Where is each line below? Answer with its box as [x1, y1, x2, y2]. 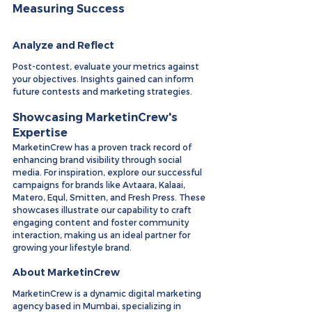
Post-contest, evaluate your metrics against [13, 61, 201, 72]
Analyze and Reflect [13, 39, 114, 52]
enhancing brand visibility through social [13, 155, 184, 165]
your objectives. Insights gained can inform [13, 74, 196, 84]
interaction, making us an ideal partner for [13, 230, 192, 240]
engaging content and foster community [13, 217, 191, 228]
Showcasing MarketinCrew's [13, 111, 180, 125]
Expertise [13, 126, 68, 140]
